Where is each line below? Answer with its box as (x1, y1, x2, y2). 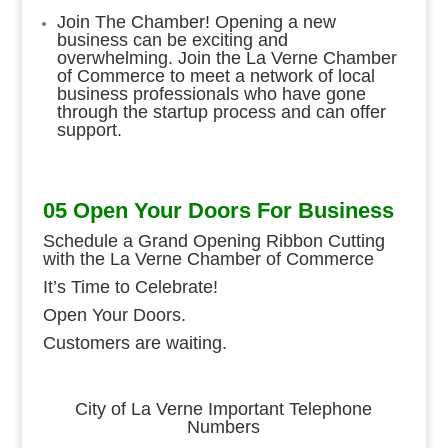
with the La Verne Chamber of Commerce (42, 248, 374, 269)
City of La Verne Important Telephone (75, 398, 373, 419)
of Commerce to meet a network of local (56, 65, 375, 86)
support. (56, 119, 122, 140)
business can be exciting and (56, 29, 288, 50)
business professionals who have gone (56, 83, 366, 104)
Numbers (187, 416, 261, 437)
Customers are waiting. (42, 332, 227, 353)
